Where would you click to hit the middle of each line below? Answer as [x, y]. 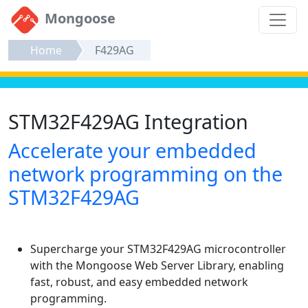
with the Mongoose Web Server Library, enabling [157, 266]
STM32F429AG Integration [128, 122]
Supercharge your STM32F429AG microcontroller [158, 249]
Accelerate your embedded [132, 151]
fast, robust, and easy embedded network [139, 282]
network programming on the [145, 174]
